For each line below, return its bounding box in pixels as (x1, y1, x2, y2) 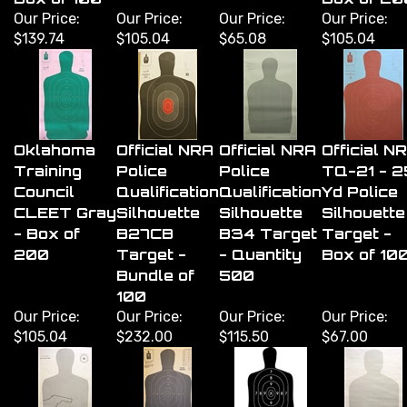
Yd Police (322, 171, 398, 190)
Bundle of (116, 254, 194, 273)
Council (14, 171, 74, 190)
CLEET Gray (14, 192, 116, 211)
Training (14, 150, 82, 169)
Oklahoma (14, 129, 95, 148)
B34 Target (219, 213, 317, 232)
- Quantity (219, 233, 302, 253)
